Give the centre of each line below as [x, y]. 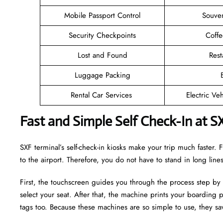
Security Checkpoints [102, 35]
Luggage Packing [102, 75]
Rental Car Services [102, 95]
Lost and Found [102, 55]
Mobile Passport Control [102, 15]
